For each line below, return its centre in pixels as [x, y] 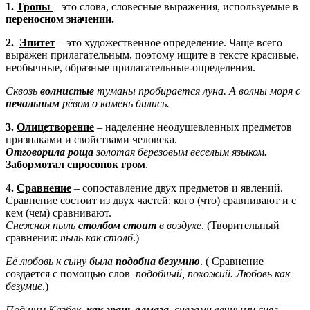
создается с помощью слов [71, 273]
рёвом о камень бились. [116, 103]
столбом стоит [117, 225]
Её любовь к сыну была [61, 261]
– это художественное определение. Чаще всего [169, 42]
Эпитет [37, 42]
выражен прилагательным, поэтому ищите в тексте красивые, [152, 55]
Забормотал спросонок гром [75, 164]
